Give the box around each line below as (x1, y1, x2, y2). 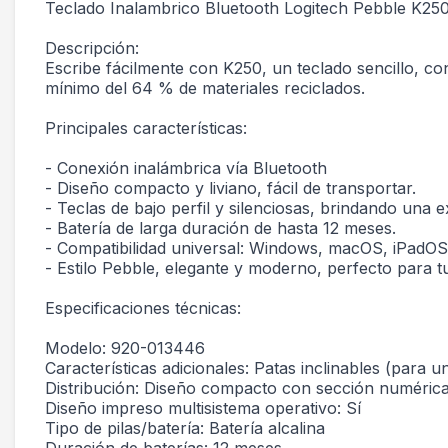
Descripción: (45, 38, 139, 58)
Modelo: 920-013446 (45, 338, 205, 358)
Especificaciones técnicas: (45, 298, 241, 318)
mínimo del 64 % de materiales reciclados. (45, 78, 365, 98)
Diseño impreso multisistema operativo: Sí (45, 398, 361, 418)
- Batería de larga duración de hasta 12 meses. (45, 218, 396, 238)
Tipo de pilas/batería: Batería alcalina (45, 418, 325, 438)
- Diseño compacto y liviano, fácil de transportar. (45, 178, 416, 198)
